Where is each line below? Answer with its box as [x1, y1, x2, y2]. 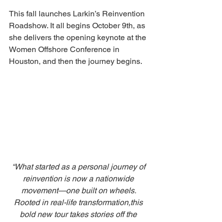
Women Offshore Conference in [9, 44, 121, 54]
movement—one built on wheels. [21, 186, 138, 196]
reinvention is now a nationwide [23, 174, 136, 184]
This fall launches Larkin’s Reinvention [9, 8, 147, 18]
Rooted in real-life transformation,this [14, 198, 145, 208]
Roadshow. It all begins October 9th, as [9, 20, 147, 30]
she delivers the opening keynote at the [9, 32, 148, 42]
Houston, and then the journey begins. [9, 56, 144, 66]
